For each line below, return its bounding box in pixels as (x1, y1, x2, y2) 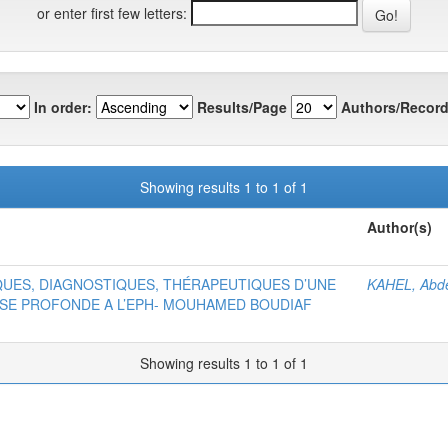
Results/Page (197, 96, 287, 117)
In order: (34, 96, 92, 117)
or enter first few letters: (37, 2, 187, 23)
